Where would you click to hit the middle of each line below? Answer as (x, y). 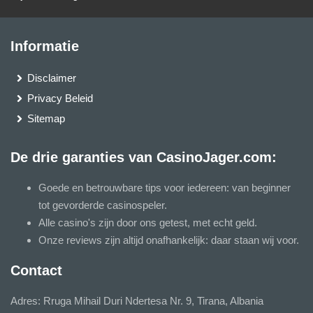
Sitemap (46, 118)
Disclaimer (51, 78)
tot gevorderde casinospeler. (103, 205)
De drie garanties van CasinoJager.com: (144, 157)
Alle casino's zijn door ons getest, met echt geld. (148, 222)
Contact (36, 270)
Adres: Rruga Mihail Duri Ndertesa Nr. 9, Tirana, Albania (137, 300)
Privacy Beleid (60, 98)
